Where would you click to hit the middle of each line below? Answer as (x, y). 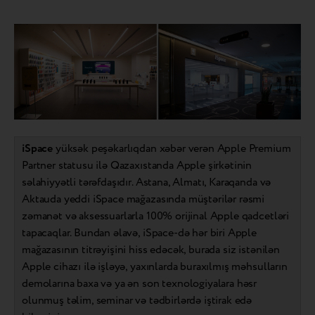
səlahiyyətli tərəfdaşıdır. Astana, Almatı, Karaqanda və (147, 182)
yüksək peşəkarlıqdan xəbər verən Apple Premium (172, 148)
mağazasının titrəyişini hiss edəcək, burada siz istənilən (151, 250)
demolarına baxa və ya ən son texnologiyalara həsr (140, 283)
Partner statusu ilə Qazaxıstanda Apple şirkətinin (137, 165)
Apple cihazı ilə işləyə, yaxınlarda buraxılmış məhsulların (155, 266)
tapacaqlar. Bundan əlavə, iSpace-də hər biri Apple (139, 233)
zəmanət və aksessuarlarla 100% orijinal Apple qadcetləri (156, 216)
